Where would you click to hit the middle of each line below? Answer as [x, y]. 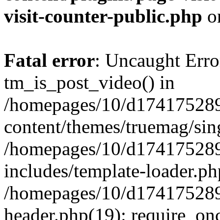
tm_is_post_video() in [89, 82]
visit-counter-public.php [103, 16]
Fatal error [49, 60]
